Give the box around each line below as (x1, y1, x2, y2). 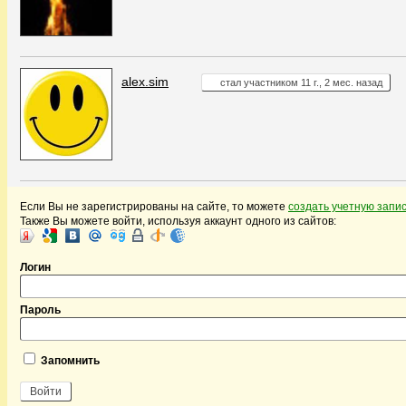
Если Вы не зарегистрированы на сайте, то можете (20, 199, 288, 213)
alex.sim (121, 73, 169, 89)
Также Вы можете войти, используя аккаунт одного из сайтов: (20, 214, 336, 227)
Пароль (20, 303, 61, 316)
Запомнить (38, 353, 100, 367)
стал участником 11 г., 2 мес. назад (220, 76, 382, 88)
